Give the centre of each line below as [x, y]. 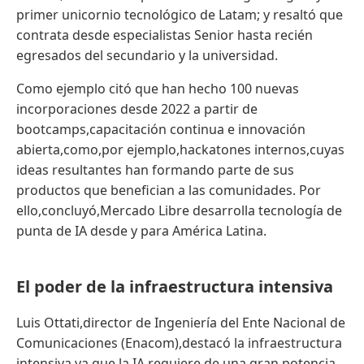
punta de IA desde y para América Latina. [141, 230]
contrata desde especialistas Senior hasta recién [165, 35]
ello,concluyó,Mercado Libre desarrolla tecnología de [179, 210]
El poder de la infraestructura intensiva [175, 286]
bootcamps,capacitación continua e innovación [161, 129]
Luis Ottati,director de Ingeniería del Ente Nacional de [181, 322]
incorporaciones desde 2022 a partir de [137, 108]
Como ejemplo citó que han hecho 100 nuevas [158, 88]
